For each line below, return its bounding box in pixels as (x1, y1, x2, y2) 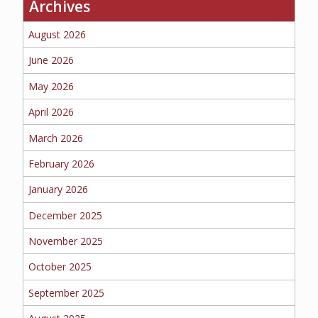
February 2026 (28, 156, 95, 170)
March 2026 (28, 131, 84, 145)
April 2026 (28, 105, 75, 119)
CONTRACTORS (112, 218, 206, 235)
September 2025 (28, 285, 105, 300)
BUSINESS (128, 11, 190, 28)
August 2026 (28, 28, 87, 42)
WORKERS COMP (109, 80, 209, 97)
